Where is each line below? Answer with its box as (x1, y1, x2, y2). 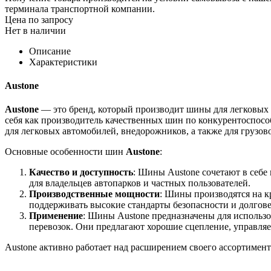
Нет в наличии (5, 25, 66, 36)
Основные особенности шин (5, 146, 126, 157)
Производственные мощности (29, 189, 160, 200)
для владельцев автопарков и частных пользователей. (29, 178, 250, 189)
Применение (29, 211, 83, 221)
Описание (29, 45, 71, 56)
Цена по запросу (5, 14, 73, 25)
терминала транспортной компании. (5, 3, 155, 14)
